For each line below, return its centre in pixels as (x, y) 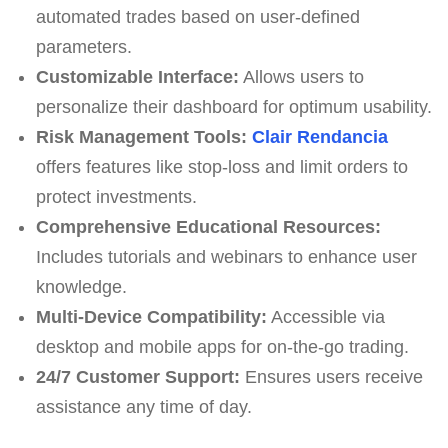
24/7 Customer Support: (137, 376)
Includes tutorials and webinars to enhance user (226, 256)
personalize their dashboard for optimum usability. (233, 106)
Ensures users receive (331, 376)
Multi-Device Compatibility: (151, 316)
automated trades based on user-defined (197, 16)
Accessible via (325, 316)
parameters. (83, 46)
